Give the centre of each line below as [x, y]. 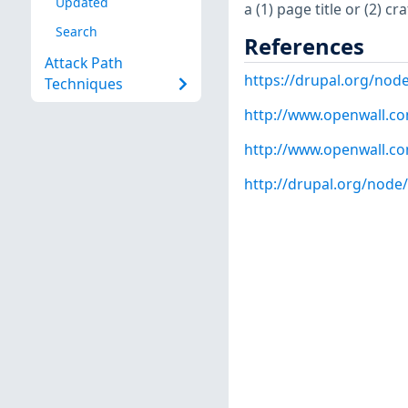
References [304, 46]
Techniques [83, 84]
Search [76, 31]
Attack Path [83, 63]
